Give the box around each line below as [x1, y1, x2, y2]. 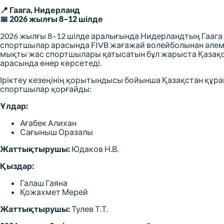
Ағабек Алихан [20, 118, 76, 128]
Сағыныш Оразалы [20, 127, 93, 137]
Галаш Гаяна [20, 178, 67, 188]
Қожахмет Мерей [20, 187, 88, 197]
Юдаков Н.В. [70, 144, 118, 154]
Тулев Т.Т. [70, 204, 108, 214]
